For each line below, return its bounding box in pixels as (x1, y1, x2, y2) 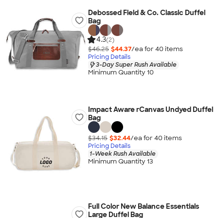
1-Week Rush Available (89, 149, 156, 158)
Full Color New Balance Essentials (88, 202, 199, 211)
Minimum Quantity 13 (88, 157, 153, 166)
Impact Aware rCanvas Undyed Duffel (88, 105, 213, 114)
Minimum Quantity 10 (88, 68, 154, 77)
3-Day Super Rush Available (95, 60, 177, 69)
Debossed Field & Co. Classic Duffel (88, 8, 205, 17)
